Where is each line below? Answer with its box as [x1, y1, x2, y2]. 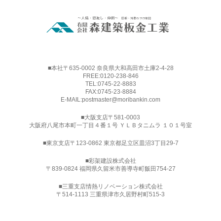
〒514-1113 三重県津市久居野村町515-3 [56, 190, 165, 198]
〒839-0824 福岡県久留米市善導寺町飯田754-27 [45, 165, 176, 172]
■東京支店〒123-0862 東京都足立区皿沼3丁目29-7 [42, 139, 179, 147]
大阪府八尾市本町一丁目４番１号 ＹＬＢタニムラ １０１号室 [29, 121, 192, 129]
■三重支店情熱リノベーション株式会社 [58, 183, 163, 190]
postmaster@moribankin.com [82, 96, 160, 103]
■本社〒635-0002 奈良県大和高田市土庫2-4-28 [47, 64, 174, 72]
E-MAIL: [61, 96, 82, 103]
